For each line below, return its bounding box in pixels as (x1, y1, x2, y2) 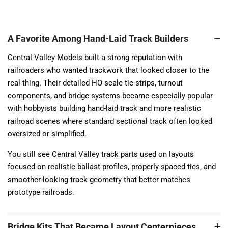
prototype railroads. (8, 188, 74, 197)
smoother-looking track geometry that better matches (8, 175, 190, 184)
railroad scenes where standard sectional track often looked (8, 117, 212, 126)
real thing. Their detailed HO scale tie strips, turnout (8, 78, 183, 88)
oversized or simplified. (8, 129, 87, 138)
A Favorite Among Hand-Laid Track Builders (8, 33, 188, 44)
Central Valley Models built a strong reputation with (8, 53, 182, 62)
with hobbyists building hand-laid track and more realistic (8, 104, 201, 113)
